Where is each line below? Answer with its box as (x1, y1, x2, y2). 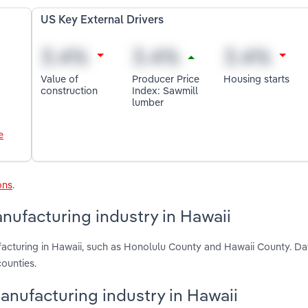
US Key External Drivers (41, 15, 164, 27)
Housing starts (223, 71, 289, 85)
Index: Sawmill (132, 83, 199, 97)
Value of (41, 71, 79, 85)
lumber (132, 95, 164, 109)
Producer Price (132, 71, 200, 85)
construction (41, 83, 98, 97)
